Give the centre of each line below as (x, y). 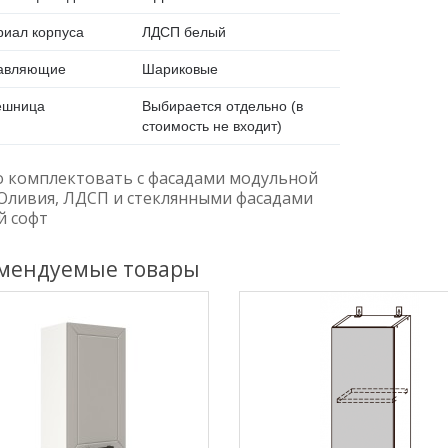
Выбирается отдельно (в (222, 106)
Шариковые (179, 69)
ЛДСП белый (183, 32)
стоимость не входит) (211, 126)
